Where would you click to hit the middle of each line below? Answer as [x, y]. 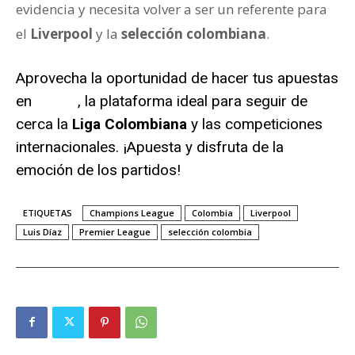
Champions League [132, 212]
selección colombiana [194, 33]
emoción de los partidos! [98, 170]
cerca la [44, 124]
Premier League [115, 231]
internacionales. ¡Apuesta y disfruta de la [150, 147]
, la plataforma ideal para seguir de [193, 101]
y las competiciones [255, 124]
